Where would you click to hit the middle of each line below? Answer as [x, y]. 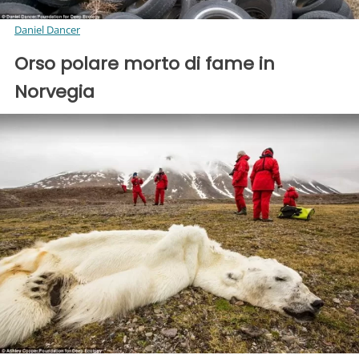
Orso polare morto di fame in [145, 64]
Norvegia [54, 92]
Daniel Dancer [47, 30]
